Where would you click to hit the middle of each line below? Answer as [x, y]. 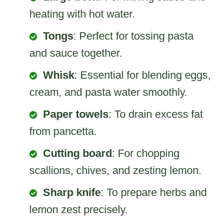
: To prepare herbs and [154, 192]
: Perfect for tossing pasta [133, 36]
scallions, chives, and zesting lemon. [115, 170]
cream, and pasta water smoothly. [108, 92]
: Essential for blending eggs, [142, 75]
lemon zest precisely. [78, 209]
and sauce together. [76, 53]
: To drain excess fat [156, 114]
